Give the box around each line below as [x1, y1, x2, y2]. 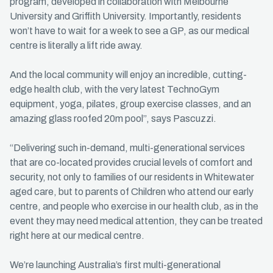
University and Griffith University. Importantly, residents [10, 11, 241, 21]
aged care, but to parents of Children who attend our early [10, 186, 253, 197]
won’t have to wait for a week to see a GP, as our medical [10, 26, 249, 36]
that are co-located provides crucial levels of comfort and [10, 157, 252, 168]
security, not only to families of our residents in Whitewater [10, 172, 254, 182]
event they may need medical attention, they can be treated [10, 216, 263, 226]
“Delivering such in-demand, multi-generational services [10, 143, 245, 153]
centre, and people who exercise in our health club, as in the [10, 201, 258, 211]
